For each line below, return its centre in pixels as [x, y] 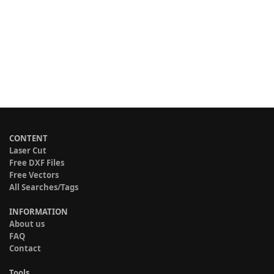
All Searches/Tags [44, 187]
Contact [25, 248]
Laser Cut [28, 150]
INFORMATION [39, 212]
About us [27, 224]
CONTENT [28, 138]
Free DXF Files [37, 163]
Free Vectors [34, 175]
